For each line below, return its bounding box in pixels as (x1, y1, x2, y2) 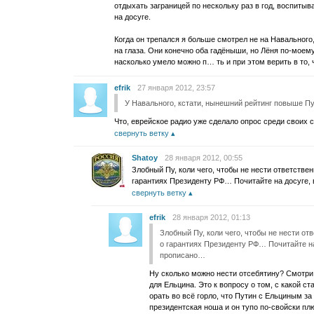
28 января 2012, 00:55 (165, 153, 243, 162)
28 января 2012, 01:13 (172, 213, 250, 221)
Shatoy (132, 153, 158, 162)
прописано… (160, 251, 205, 259)
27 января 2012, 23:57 (137, 83, 215, 92)
